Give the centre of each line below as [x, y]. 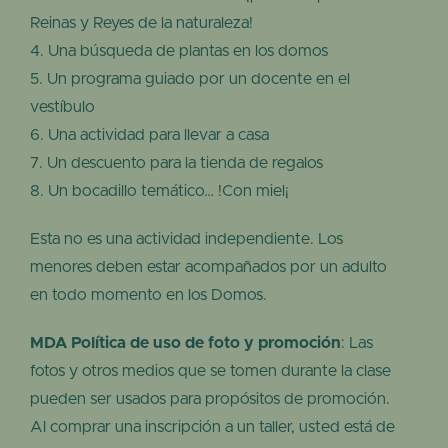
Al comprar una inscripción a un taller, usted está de [212, 427]
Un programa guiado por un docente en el [198, 79]
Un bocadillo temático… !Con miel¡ [168, 191]
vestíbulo [62, 107]
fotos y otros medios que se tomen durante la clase [210, 371]
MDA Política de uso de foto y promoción [185, 343]
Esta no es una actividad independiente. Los [186, 239]
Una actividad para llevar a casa [158, 135]
